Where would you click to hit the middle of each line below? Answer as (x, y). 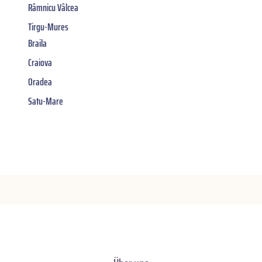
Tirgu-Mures (48, 27)
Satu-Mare (46, 101)
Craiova (40, 62)
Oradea (40, 82)
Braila (37, 43)
